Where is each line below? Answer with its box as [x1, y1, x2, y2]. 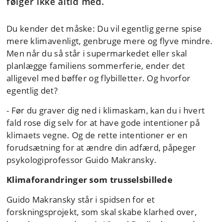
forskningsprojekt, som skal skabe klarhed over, [6, 206, 197, 218]
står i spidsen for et [75, 194, 155, 206]
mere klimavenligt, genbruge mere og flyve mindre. [6, 35, 213, 47]
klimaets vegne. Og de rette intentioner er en [6, 129, 188, 141]
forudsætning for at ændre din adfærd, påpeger [6, 142, 196, 154]
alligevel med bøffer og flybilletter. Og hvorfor [6, 72, 191, 84]
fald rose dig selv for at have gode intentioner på [6, 117, 200, 129]
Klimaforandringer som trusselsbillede [6, 174, 173, 186]
